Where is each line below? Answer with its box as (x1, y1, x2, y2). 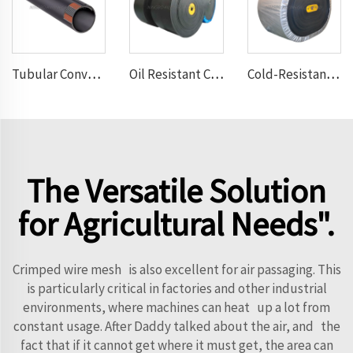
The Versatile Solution (27, 169, 326, 211)
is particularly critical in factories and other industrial (26, 279, 327, 297)
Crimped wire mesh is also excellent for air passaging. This (12, 260, 341, 278)
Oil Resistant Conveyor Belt (210, 65, 224, 82)
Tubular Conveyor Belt (87, 65, 100, 82)
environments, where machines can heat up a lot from (23, 298, 330, 316)
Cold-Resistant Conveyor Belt (325, 65, 339, 82)
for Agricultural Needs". (18, 203, 335, 244)
